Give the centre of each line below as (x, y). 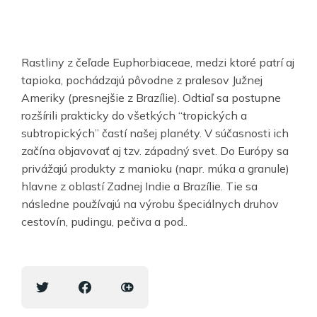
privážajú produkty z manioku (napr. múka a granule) (155, 168)
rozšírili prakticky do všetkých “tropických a (134, 115)
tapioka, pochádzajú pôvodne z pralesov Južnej (142, 80)
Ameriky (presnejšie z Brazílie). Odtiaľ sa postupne (151, 97)
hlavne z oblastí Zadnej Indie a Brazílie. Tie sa (139, 186)
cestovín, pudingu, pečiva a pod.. (104, 221)
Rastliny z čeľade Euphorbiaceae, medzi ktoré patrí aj (158, 62)
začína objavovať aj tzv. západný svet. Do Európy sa (155, 150)
